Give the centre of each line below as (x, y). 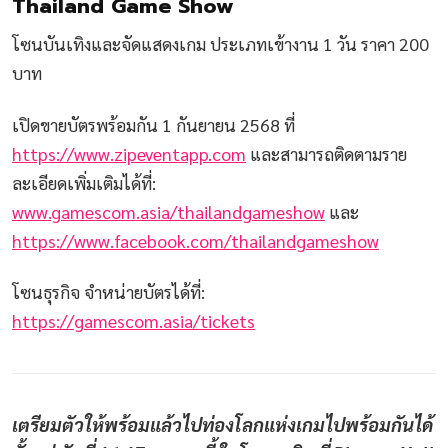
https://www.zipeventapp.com (129, 153)
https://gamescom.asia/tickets (133, 321)
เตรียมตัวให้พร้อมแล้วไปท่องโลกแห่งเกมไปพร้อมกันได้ (222, 423)
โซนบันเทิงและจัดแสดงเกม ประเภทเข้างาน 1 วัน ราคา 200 (220, 44)
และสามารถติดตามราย (326, 153)
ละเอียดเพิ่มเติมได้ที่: (84, 182)
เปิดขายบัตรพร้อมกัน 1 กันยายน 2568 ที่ (153, 124)
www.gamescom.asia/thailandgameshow (168, 211)
